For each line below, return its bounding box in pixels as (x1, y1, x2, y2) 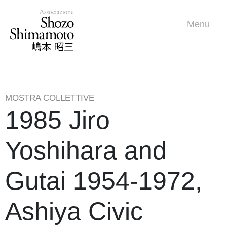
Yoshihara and (5, 136, 167, 165)
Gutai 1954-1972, (5, 167, 202, 196)
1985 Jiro (5, 106, 110, 135)
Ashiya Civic (5, 197, 143, 226)
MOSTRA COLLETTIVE (5, 93, 94, 103)
